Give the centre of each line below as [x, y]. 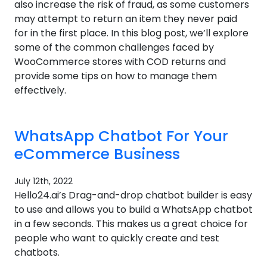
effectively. [40, 90]
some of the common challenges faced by [114, 47]
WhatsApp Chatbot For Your [121, 136]
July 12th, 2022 [44, 181]
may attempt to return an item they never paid [126, 19]
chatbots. [37, 252]
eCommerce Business [97, 154]
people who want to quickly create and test [117, 238]
